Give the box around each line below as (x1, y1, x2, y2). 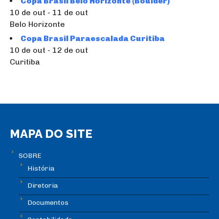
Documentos (27, 198, 68, 207)
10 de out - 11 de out (10, 8, 88, 18)
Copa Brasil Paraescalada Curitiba (21, 34, 165, 44)
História (27, 164, 55, 173)
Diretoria (27, 181, 58, 190)
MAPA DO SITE (10, 127, 92, 141)
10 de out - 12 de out (10, 45, 88, 55)
